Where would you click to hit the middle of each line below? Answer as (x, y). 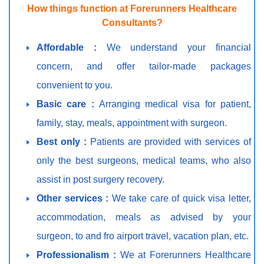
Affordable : (72, 47)
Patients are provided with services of (170, 141)
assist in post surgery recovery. (100, 179)
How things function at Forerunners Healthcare (132, 8)
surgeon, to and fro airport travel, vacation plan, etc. (143, 236)
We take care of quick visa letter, (181, 198)
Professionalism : (78, 255)
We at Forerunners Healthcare (186, 255)
